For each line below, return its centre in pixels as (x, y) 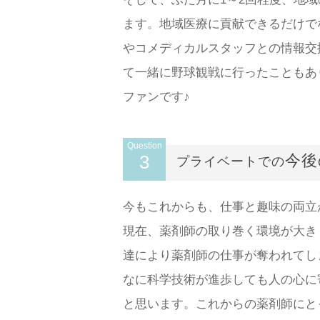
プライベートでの (231, 161)
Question (144, 146)
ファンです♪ (156, 97)
